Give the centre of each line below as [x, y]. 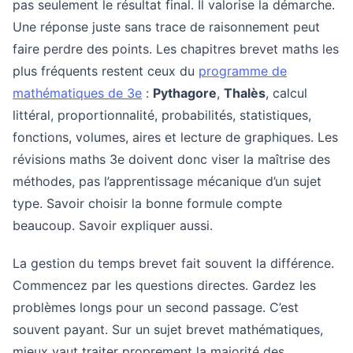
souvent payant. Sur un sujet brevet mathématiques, [168, 329]
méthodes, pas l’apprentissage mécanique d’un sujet [167, 181]
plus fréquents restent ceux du [106, 71]
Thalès [245, 93]
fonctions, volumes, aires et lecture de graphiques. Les [175, 137]
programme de [243, 71]
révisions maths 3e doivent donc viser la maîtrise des [171, 159]
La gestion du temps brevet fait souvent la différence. [173, 263]
